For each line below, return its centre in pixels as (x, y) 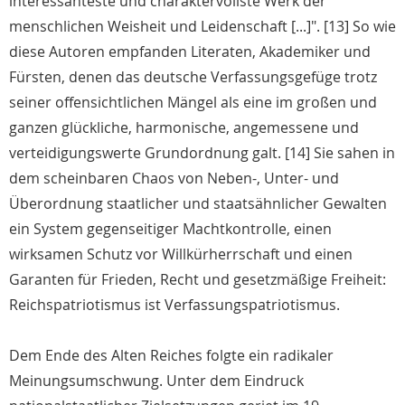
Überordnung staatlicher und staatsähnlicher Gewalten (198, 204)
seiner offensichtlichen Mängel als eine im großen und (193, 103)
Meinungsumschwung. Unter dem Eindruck (156, 381)
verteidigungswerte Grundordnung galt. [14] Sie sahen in (202, 153)
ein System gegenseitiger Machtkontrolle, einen (170, 229)
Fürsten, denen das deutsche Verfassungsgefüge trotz (193, 77)
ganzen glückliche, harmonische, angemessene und (184, 128)
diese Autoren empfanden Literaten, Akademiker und (190, 52)
